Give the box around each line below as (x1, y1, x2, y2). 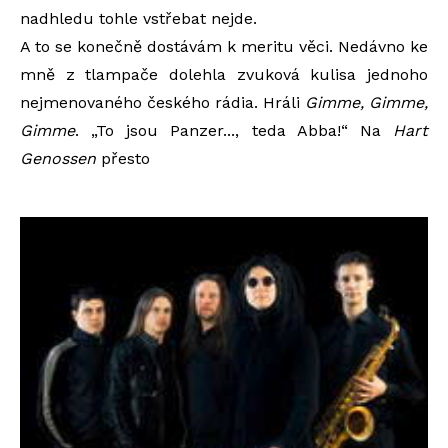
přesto (96, 148, 150, 168)
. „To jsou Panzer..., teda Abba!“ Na (75, 120, 393, 140)
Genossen (20, 148, 96, 168)
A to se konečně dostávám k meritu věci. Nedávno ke (20, 36, 428, 56)
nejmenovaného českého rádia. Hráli (20, 92, 305, 112)
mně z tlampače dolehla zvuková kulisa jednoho (20, 64, 428, 84)
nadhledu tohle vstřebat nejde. (20, 8, 257, 28)
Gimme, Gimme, (305, 92, 428, 112)
